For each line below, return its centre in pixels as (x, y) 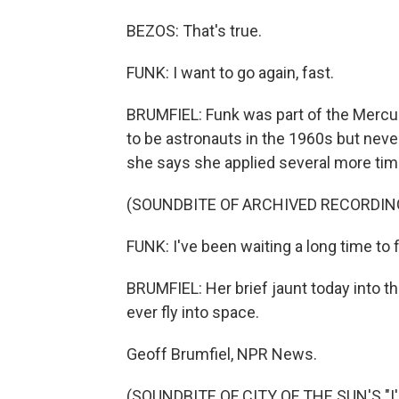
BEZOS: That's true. (194, 31)
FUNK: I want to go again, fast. (230, 73)
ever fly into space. (193, 312)
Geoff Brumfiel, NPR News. (222, 354)
